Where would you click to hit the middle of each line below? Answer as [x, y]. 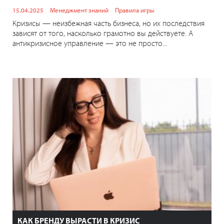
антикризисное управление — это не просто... [90, 43]
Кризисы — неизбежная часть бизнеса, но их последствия [108, 23]
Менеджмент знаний [79, 10]
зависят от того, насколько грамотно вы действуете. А [103, 33]
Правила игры [135, 10]
